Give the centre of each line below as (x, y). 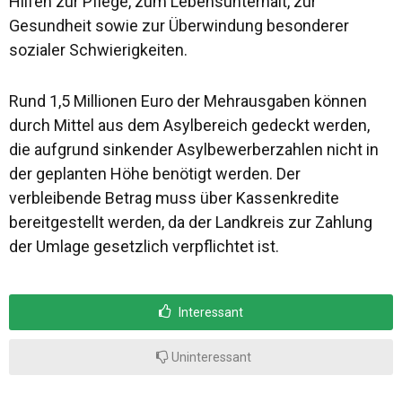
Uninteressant (210, 357)
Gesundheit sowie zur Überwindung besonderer (179, 25)
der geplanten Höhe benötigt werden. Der (155, 173)
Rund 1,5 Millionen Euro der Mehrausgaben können (188, 100)
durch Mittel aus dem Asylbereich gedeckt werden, (189, 125)
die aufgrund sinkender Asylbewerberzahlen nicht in (194, 149)
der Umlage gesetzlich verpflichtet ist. (144, 246)
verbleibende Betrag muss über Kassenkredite (174, 197)
